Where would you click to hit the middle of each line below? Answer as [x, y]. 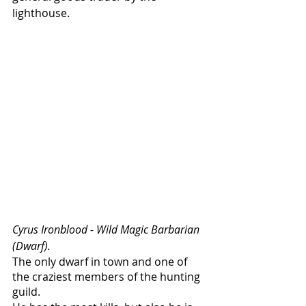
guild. [28, 291]
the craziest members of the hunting [108, 276]
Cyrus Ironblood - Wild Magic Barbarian [107, 229]
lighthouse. [42, 13]
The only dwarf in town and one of [101, 261]
